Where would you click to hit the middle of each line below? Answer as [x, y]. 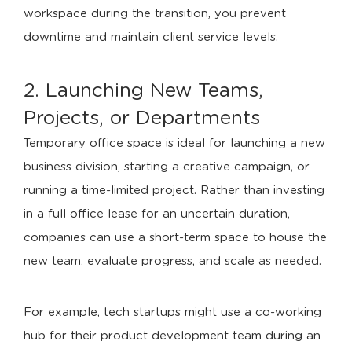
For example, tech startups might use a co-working [172, 312]
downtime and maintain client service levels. [151, 37]
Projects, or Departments [142, 118]
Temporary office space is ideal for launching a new [174, 143]
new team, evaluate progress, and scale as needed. [172, 261]
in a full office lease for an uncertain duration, [157, 214]
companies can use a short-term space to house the [175, 238]
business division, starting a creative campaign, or [167, 167]
